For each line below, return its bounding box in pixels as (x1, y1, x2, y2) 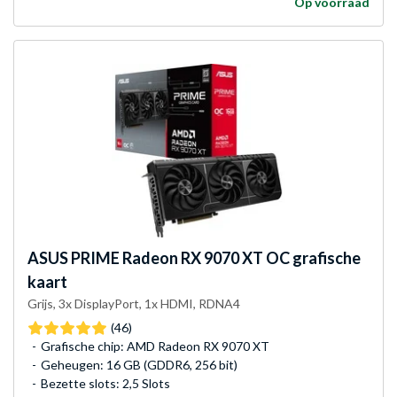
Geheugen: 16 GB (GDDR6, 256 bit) (41, 357, 237, 373)
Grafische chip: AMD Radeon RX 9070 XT (41, 339, 269, 354)
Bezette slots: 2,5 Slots (41, 376, 170, 392)
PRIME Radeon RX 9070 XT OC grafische (68, 248, 361, 269)
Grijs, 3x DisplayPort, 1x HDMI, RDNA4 (27, 296, 240, 312)
